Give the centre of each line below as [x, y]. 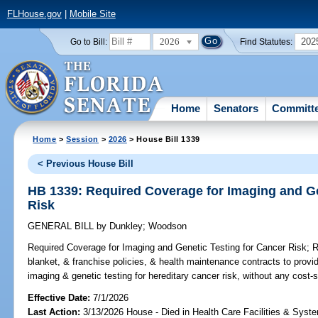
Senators [236, 108]
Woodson [168, 226]
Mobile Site [92, 14]
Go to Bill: [88, 42]
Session [83, 139]
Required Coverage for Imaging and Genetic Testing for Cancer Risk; [169, 248]
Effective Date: [61, 297]
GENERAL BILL [62, 226]
